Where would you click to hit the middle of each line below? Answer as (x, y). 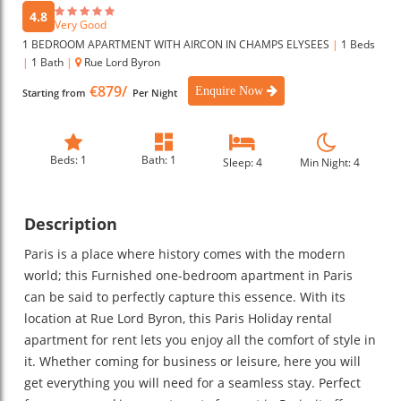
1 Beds (358, 44)
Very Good (81, 24)
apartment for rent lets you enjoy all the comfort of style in (200, 339)
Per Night (154, 92)
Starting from (54, 92)
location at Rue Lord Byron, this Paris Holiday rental (178, 318)
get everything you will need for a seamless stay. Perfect (192, 382)
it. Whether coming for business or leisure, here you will (192, 361)
